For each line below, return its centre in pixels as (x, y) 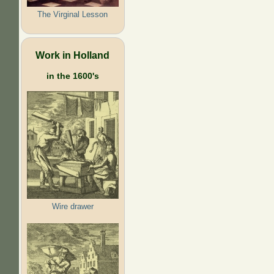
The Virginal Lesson (73, 14)
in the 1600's (72, 76)
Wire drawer (72, 206)
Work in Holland (73, 55)
